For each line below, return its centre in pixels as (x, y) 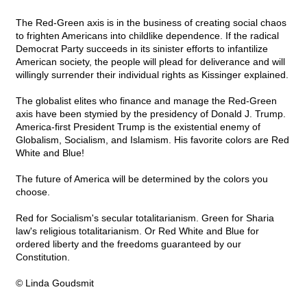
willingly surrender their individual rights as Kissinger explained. (152, 75)
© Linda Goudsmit (55, 283)
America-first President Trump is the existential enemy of (138, 127)
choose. (33, 192)
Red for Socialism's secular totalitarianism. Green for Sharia (145, 218)
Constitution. (43, 257)
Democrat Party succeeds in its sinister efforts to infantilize (142, 49)
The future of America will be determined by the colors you (142, 179)
